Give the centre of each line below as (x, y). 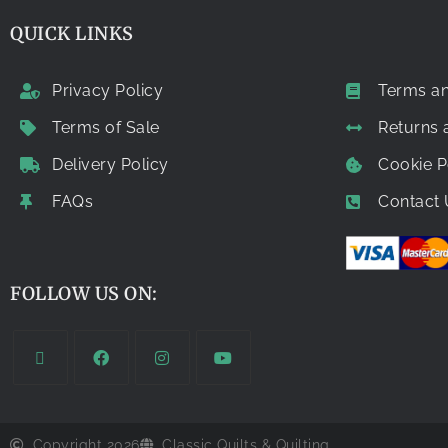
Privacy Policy (107, 90)
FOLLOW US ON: (84, 293)
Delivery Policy (110, 164)
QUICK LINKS (72, 33)
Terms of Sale (106, 127)
